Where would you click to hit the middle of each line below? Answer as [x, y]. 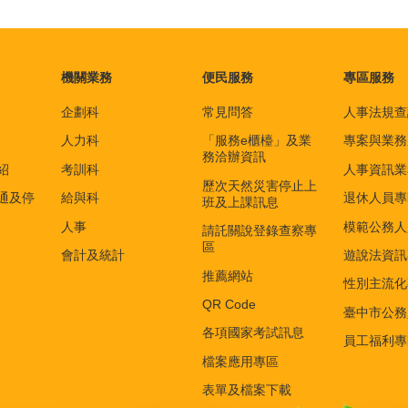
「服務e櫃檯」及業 [257, 141]
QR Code [229, 304]
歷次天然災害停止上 [260, 185]
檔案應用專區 [240, 361]
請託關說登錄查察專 [260, 231]
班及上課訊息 [240, 202]
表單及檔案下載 [247, 390]
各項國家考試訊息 [253, 333]
